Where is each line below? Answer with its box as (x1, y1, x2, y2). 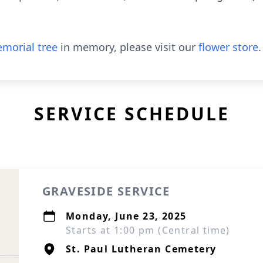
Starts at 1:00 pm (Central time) (66, 224, 230, 237)
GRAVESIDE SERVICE (42, 183, 170, 199)
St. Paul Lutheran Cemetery (66, 242, 217, 255)
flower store (198, 40, 258, 54)
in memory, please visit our (58, 40, 198, 54)
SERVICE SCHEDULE (33, 102, 230, 126)
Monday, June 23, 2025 (66, 210, 187, 222)
